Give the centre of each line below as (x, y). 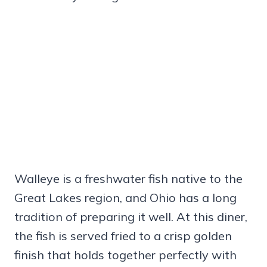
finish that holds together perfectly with (125, 255)
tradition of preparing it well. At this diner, (131, 217)
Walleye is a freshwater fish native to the (128, 179)
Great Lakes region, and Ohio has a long (125, 198)
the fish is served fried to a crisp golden (123, 236)
